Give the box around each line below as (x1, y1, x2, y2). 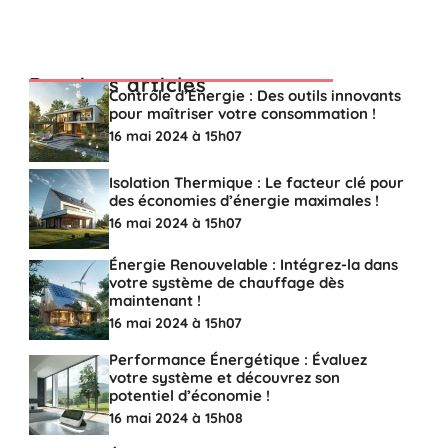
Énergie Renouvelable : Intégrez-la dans (108, 255, 398, 275)
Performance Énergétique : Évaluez (108, 350, 367, 370)
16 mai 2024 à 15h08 (108, 409, 243, 428)
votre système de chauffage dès (108, 273, 344, 293)
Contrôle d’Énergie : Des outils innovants (108, 86, 401, 106)
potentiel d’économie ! (108, 386, 270, 406)
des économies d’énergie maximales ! (108, 191, 379, 211)
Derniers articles (28, 72, 207, 98)
